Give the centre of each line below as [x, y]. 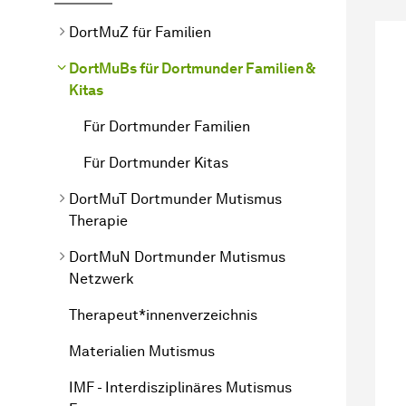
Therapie [98, 220]
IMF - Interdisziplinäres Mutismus [180, 387]
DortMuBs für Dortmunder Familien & [192, 68]
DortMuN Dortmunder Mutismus [177, 256]
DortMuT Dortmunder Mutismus [175, 198]
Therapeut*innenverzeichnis [163, 314]
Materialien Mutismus [142, 351]
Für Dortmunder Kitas [156, 162]
